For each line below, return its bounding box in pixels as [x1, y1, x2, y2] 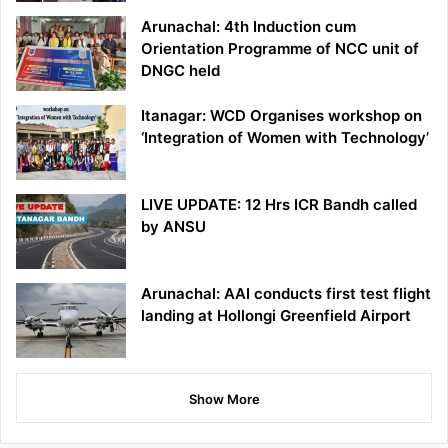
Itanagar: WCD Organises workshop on [141, 106, 422, 126]
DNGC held [141, 61, 220, 81]
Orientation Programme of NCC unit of [141, 39, 419, 59]
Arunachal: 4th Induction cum [141, 17, 356, 37]
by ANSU [141, 217, 206, 237]
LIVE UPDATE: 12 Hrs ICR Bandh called [141, 195, 417, 215]
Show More [188, 391, 260, 408]
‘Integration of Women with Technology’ [141, 128, 429, 148]
